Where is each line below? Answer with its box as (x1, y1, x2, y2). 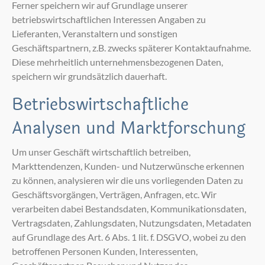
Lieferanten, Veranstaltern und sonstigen (12, 27, 177, 39)
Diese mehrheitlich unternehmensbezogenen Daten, (12, 56, 223, 67)
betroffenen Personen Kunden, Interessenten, (12, 245, 198, 257)
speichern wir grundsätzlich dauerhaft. (12, 70, 167, 82)
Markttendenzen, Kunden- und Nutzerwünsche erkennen (12, 160, 244, 172)
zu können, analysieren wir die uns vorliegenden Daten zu (12, 174, 243, 186)
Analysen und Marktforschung (12, 115, 246, 141)
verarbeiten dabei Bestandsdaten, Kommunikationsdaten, (12, 202, 246, 214)
